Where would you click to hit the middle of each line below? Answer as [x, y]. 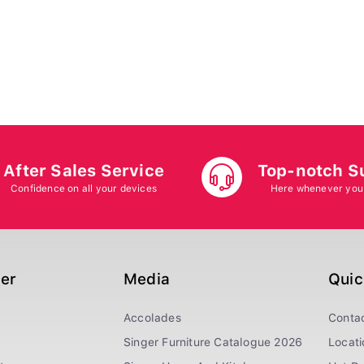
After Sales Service [84, 170]
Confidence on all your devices [84, 188]
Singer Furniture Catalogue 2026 [213, 342]
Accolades [152, 318]
